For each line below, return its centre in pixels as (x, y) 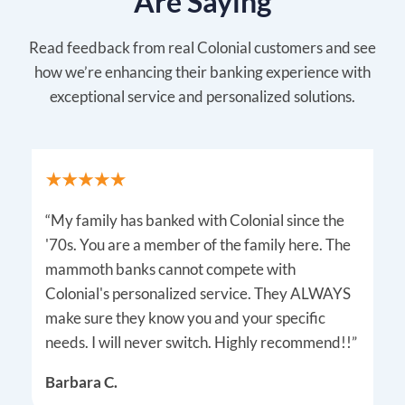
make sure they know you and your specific (185, 318)
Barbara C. (81, 382)
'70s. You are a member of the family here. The (198, 245)
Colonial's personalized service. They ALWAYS (198, 294)
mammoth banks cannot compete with (170, 269)
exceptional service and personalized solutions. (202, 97)
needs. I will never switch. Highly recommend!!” (201, 343)
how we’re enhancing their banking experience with (202, 72)
